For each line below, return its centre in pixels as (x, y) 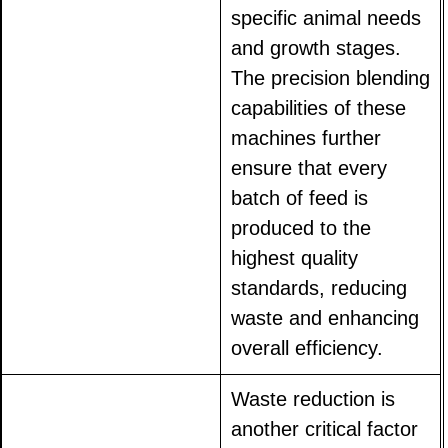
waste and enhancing (325, 318)
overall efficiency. (307, 348)
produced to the (301, 228)
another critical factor (325, 429)
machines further (306, 138)
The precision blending (331, 78)
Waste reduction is (313, 399)
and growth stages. (316, 48)
